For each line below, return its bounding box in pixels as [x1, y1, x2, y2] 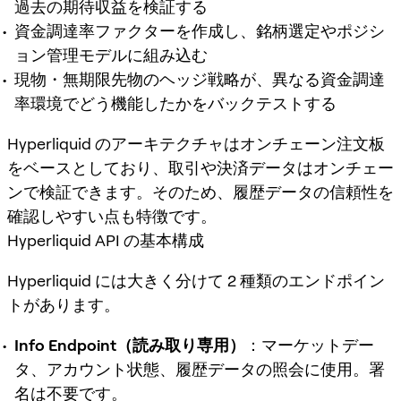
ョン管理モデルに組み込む [14, 45, 208, 64]
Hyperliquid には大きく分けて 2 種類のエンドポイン [7, 270, 385, 290]
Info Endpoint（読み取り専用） [14, 335, 245, 354]
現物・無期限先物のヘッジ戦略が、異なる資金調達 [14, 69, 385, 89]
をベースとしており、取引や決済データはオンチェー [7, 158, 394, 177]
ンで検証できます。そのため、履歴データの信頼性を [7, 182, 394, 201]
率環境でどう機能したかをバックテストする [14, 93, 337, 113]
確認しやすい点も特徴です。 [7, 206, 217, 226]
